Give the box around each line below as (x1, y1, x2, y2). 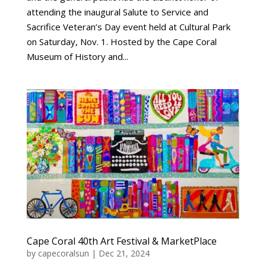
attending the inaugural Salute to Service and (26, 5, 208, 18)
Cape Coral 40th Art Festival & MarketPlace (26, 235, 217, 248)
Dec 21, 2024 (98, 248, 150, 259)
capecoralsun (37, 248, 89, 259)
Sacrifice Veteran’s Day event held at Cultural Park (26, 20, 230, 33)
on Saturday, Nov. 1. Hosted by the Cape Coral (26, 35, 217, 47)
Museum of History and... (26, 50, 128, 62)
